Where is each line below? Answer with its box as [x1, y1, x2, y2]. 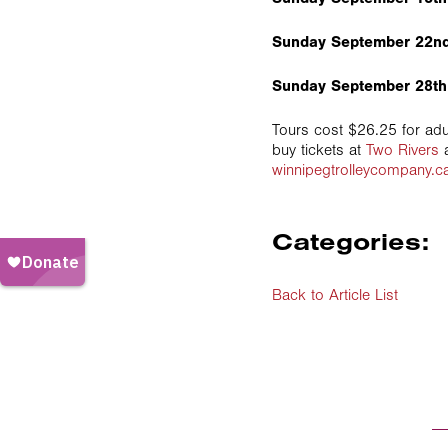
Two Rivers [366, 141, 439, 159]
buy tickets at [272, 141, 366, 159]
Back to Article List [272, 286, 398, 304]
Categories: [272, 226, 429, 256]
